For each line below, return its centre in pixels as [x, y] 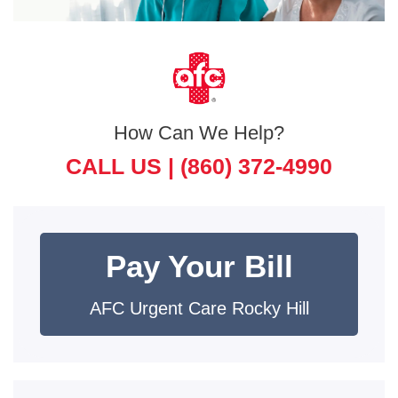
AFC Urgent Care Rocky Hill [199, 308]
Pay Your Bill [199, 266]
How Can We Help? [199, 132]
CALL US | [123, 166]
